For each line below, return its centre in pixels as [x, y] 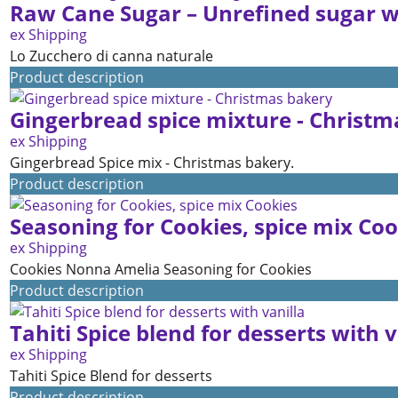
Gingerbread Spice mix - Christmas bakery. [152, 163]
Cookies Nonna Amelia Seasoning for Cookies [161, 269]
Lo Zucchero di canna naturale [111, 56]
